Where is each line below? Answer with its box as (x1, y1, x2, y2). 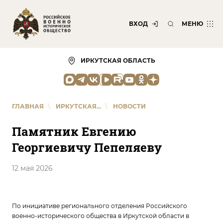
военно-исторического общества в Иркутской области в (12, 212, 189, 220)
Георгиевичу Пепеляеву (12, 139, 162, 155)
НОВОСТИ (113, 103, 146, 110)
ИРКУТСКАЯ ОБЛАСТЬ (81, 57, 155, 64)
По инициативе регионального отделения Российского (12, 202, 187, 210)
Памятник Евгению (12, 123, 136, 139)
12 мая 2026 (12, 164, 53, 173)
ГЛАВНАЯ (12, 103, 44, 110)
